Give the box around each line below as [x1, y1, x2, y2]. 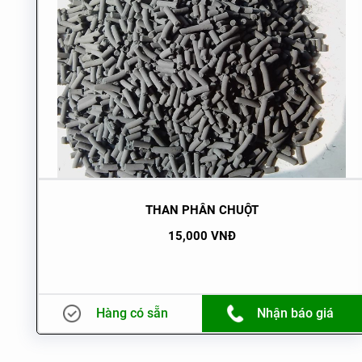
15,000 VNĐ [167, 228, 236, 243]
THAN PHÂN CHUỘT [145, 202, 259, 217]
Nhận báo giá [257, 305, 335, 321]
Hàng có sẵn [96, 305, 169, 321]
